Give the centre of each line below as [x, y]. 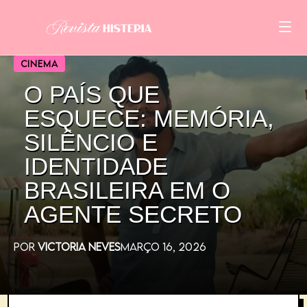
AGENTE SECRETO [133, 214]
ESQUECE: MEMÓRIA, [149, 118]
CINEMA [39, 64]
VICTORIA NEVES [79, 247]
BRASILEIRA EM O [127, 190]
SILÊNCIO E [91, 142]
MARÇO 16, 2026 [163, 247]
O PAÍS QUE [92, 94]
